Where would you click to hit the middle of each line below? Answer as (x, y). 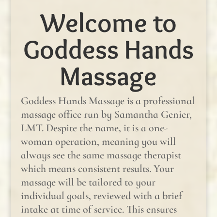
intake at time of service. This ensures (99, 209)
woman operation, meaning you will (98, 141)
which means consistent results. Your (97, 168)
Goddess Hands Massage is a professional (108, 101)
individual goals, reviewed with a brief (101, 195)
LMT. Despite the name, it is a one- (94, 128)
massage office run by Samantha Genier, (106, 114)
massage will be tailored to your (88, 182)
